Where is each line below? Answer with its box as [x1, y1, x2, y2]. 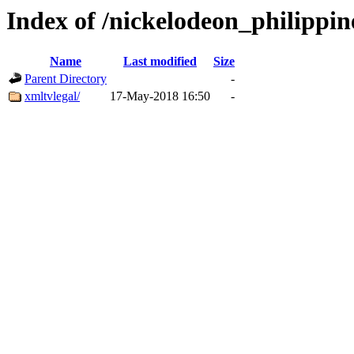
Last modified [123, 55, 197, 69]
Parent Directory [24, 72, 107, 86]
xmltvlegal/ [24, 89, 80, 104]
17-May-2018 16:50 [110, 89, 210, 104]
